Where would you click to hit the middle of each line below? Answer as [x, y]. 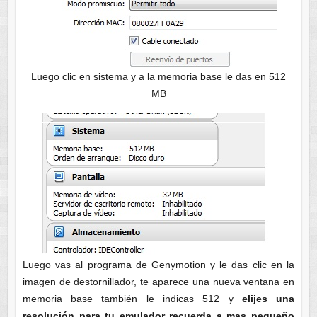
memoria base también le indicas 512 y [132, 298]
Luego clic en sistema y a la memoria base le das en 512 [158, 76]
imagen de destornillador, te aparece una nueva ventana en [158, 281]
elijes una [268, 298]
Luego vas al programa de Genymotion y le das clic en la [158, 264]
